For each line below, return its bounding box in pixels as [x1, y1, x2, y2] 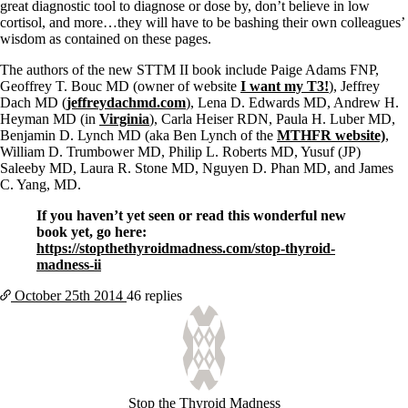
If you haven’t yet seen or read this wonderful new [36, 208, 346, 224]
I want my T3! [240, 78, 329, 95]
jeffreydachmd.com [66, 95, 186, 111]
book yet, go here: [36, 224, 147, 240]
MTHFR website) [277, 127, 385, 144]
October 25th [15, 288, 90, 304]
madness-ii [36, 257, 101, 273]
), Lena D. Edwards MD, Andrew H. [186, 95, 399, 111]
